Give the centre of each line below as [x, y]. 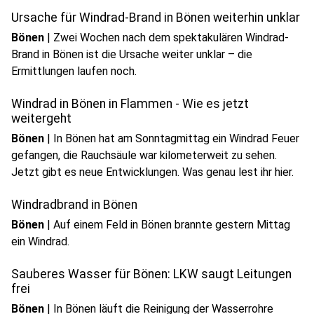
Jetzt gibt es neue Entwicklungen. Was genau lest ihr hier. [152, 172]
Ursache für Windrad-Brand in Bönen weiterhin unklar [156, 18]
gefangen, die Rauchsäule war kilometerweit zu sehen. [144, 155]
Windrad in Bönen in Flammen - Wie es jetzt [130, 104]
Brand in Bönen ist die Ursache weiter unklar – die [132, 54]
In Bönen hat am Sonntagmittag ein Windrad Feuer [176, 138]
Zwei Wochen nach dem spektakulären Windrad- [171, 37]
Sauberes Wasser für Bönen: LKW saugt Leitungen [151, 274]
